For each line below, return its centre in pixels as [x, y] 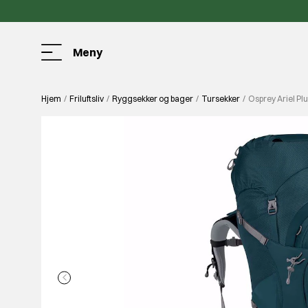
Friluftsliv [86, 99]
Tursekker [220, 99]
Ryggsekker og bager [152, 99]
